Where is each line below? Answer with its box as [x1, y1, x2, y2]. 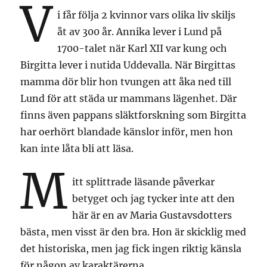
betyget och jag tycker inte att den [72, 192, 235, 204]
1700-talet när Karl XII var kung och [57, 42, 228, 54]
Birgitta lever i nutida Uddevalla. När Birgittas [20, 58, 236, 71]
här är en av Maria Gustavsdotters [72, 209, 232, 221]
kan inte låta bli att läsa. [20, 142, 134, 154]
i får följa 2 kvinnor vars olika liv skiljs [57, 8, 236, 21]
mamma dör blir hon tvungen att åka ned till [20, 75, 232, 88]
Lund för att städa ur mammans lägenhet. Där [20, 92, 237, 104]
